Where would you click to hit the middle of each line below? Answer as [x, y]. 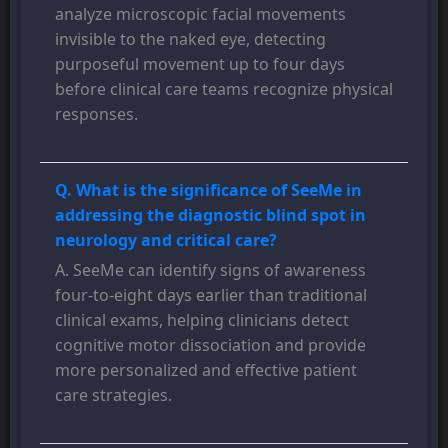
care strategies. [113, 395]
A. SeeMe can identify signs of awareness [210, 270]
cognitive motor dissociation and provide [210, 345]
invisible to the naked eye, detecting [190, 39]
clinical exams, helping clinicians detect [202, 320]
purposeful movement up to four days [200, 64]
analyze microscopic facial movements [200, 14]
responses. [96, 114]
